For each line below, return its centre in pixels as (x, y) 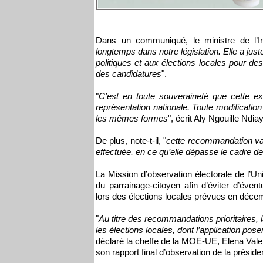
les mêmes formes (132, 119)
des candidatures (129, 74)
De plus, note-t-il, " (131, 141)
